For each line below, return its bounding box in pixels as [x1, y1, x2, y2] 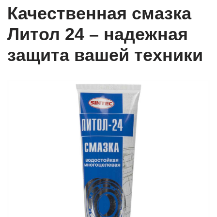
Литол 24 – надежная [7, 24, 188, 45]
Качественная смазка [7, 3, 191, 24]
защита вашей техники [7, 45, 203, 65]
